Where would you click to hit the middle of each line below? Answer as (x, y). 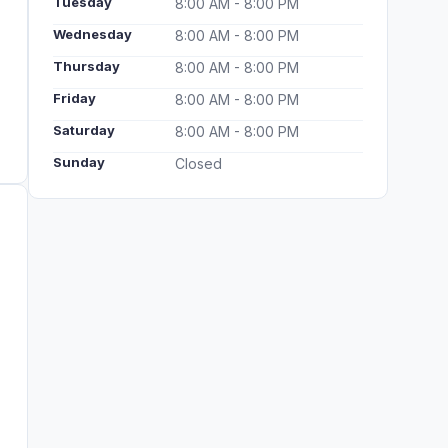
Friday (74, 98)
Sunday (79, 162)
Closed (198, 163)
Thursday (86, 66)
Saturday (84, 130)
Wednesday (92, 34)
